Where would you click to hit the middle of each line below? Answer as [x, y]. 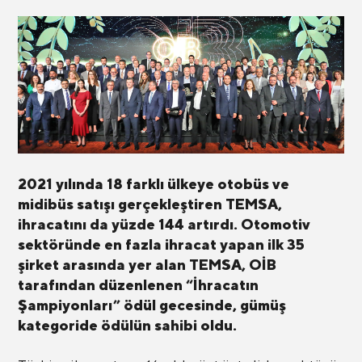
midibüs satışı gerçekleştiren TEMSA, [149, 204]
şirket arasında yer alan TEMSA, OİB [147, 264]
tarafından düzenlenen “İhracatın [138, 284]
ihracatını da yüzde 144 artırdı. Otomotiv [164, 224]
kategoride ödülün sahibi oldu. [127, 325]
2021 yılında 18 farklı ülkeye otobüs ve [153, 183]
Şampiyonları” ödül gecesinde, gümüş [152, 305]
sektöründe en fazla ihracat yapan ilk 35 [161, 244]
